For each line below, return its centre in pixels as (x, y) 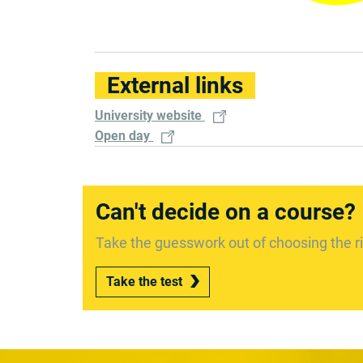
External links (175, 85)
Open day (124, 136)
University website (150, 115)
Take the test (144, 282)
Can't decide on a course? (226, 212)
